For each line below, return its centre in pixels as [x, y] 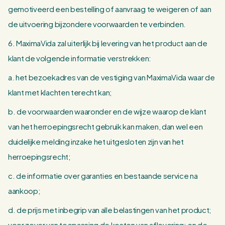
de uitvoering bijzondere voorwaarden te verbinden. [97, 24]
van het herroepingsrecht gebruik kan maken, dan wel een [105, 126]
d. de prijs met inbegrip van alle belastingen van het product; [110, 210]
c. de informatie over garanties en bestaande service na [103, 176]
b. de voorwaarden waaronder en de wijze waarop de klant [107, 111]
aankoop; [24, 191]
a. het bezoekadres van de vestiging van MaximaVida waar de [111, 77]
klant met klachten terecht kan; [60, 92]
